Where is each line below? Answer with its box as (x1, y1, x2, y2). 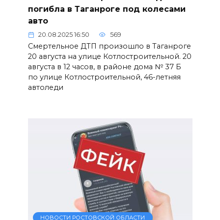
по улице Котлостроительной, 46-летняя (27, 73, 181, 82)
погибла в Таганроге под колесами (27, 4, 186, 14)
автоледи (27, 83, 63, 92)
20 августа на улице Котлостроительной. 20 (27, 52, 192, 61)
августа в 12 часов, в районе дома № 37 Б (27, 62, 181, 72)
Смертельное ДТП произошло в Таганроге (27, 42, 191, 51)
